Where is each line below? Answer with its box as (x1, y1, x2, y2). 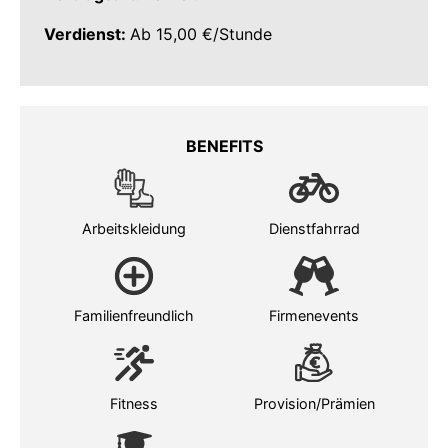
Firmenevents (269, 307, 359, 325)
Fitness (110, 394, 158, 412)
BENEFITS (185, 135, 263, 156)
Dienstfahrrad (268, 219, 360, 237)
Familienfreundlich (74, 307, 194, 325)
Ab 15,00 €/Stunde (130, 24, 272, 45)
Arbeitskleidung (82, 219, 186, 237)
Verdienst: (44, 24, 130, 45)
